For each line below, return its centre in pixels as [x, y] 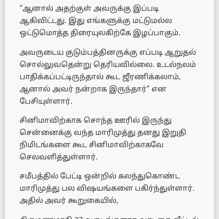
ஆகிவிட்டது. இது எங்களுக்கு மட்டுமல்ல [96, 22]
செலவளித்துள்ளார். [59, 157]
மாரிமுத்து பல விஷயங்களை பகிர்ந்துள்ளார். [107, 189]
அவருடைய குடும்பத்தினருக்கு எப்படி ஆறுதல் [108, 53]
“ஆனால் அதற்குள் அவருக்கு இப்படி [89, 9]
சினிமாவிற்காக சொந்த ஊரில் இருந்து [96, 121]
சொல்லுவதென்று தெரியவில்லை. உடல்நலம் [108, 65]
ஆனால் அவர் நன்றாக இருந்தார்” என [93, 89]
